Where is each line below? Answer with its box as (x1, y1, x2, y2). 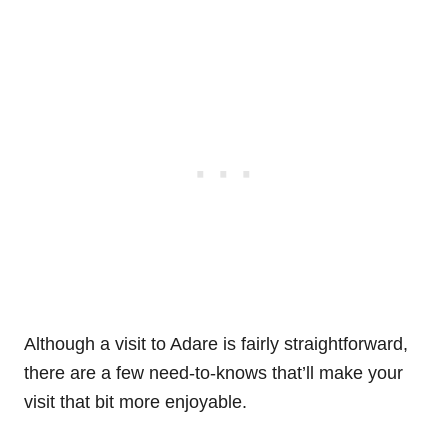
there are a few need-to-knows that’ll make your (24, 362, 403, 383)
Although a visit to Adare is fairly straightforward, (24, 333, 408, 354)
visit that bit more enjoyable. (24, 391, 247, 412)
